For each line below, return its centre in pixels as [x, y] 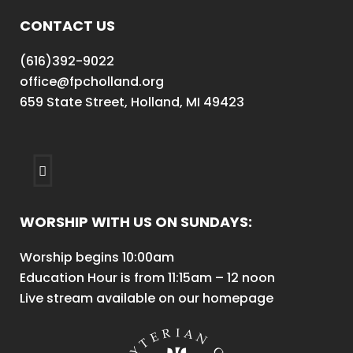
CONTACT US [67, 26]
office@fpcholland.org [92, 82]
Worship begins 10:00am [97, 257]
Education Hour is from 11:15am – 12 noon [147, 278]
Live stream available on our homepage [147, 298]
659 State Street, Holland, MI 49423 [132, 102]
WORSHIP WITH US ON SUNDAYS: [136, 222]
